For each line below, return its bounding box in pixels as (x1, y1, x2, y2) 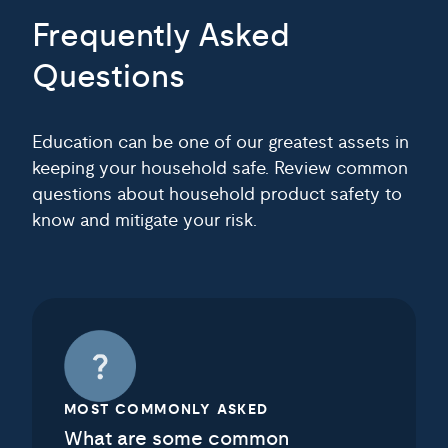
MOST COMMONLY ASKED (64, 385, 269, 399)
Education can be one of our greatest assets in (32, 116, 409, 134)
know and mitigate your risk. (32, 194, 257, 212)
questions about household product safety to (32, 168, 402, 186)
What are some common (64, 411, 289, 431)
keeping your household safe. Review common (32, 142, 408, 160)
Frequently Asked (32, 2, 290, 34)
